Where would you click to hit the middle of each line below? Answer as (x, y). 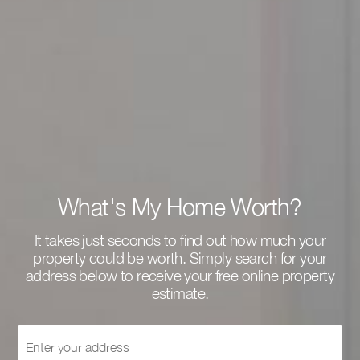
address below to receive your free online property (180, 275)
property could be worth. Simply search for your (180, 258)
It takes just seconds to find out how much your (180, 240)
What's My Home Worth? (180, 207)
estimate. (180, 293)
